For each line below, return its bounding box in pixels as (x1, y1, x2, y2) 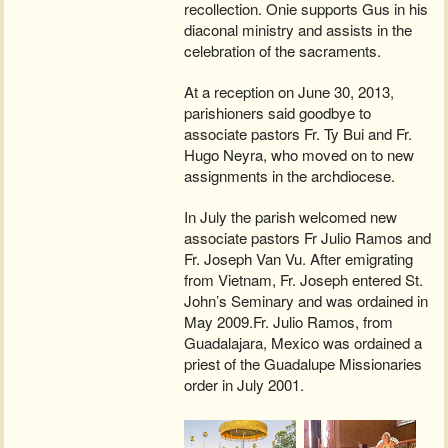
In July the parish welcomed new (184, 206, 398, 228)
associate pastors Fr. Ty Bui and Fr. (184, 123, 413, 145)
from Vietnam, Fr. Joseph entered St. (184, 269, 424, 291)
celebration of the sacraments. (184, 40, 382, 62)
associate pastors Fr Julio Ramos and (184, 227, 432, 249)
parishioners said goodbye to (184, 102, 372, 124)
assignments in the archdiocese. (184, 165, 396, 187)
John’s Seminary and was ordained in (184, 290, 429, 312)
